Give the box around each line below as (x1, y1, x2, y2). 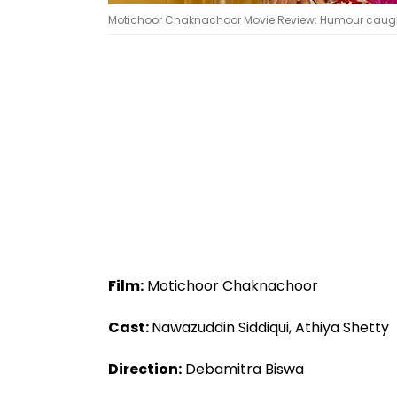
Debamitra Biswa (182, 358, 304, 379)
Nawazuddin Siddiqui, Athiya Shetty (152, 316, 389, 338)
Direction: (108, 358, 182, 379)
